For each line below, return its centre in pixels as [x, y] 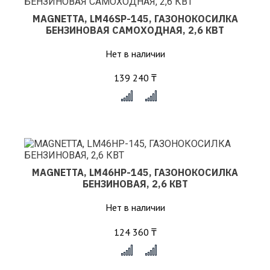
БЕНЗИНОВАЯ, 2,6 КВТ [135, 184]
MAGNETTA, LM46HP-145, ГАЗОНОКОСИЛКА [135, 172]
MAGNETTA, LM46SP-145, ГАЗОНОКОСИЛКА [135, 18]
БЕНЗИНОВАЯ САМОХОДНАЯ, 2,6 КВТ [135, 30]
